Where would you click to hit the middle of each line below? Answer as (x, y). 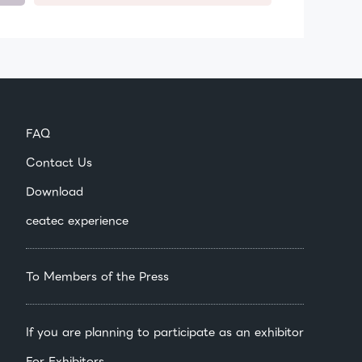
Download (55, 192)
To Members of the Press (97, 277)
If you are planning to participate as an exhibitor (165, 333)
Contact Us (59, 163)
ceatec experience (77, 221)
